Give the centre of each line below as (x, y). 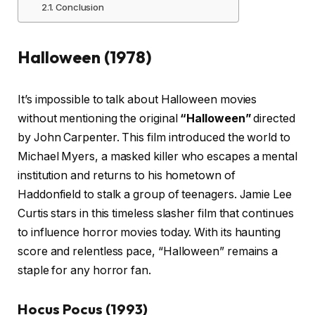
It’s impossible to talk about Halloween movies (137, 99)
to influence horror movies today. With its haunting (149, 232)
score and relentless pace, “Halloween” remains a (148, 251)
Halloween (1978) (85, 57)
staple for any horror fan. (84, 270)
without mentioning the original (99, 118)
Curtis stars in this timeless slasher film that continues (156, 213)
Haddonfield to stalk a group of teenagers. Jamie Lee (155, 194)
